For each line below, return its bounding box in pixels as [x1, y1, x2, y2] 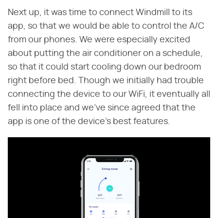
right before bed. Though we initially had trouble [8, 76, 204, 85]
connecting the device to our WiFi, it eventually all [8, 90, 210, 99]
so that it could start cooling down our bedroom [8, 62, 201, 72]
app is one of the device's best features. [8, 117, 170, 126]
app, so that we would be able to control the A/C [8, 21, 204, 31]
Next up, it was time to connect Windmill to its [8, 8, 192, 17]
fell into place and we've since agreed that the [8, 103, 196, 112]
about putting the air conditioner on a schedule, [8, 49, 203, 58]
